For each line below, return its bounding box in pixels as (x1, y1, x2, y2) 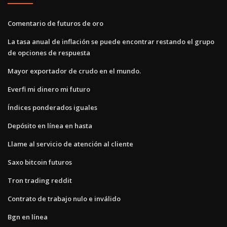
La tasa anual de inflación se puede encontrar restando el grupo (8, 36, 214, 46)
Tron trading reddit (8, 175, 72, 185)
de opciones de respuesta (8, 48, 90, 57)
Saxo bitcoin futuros (8, 157, 72, 167)
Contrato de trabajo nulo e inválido (8, 194, 121, 203)
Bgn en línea (8, 212, 48, 221)
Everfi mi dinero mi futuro (8, 84, 90, 94)
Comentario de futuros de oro (8, 18, 103, 28)
